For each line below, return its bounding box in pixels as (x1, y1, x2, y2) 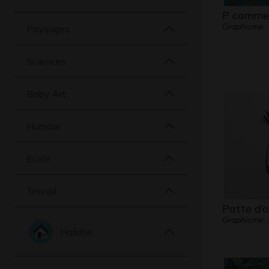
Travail (26, 184, 56, 197)
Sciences (26, 55, 66, 67)
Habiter (60, 225, 93, 238)
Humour (26, 119, 60, 132)
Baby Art (26, 87, 66, 100)
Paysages (26, 22, 70, 35)
